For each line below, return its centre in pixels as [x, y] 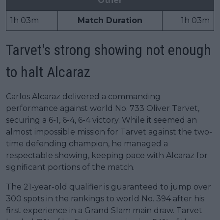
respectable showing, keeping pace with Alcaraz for [107, 155]
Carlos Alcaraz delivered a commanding [83, 96]
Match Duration [110, 20]
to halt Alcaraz [48, 72]
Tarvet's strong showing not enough [109, 50]
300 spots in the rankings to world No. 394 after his [105, 198]
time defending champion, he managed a [87, 143]
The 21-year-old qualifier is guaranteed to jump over [109, 187]
